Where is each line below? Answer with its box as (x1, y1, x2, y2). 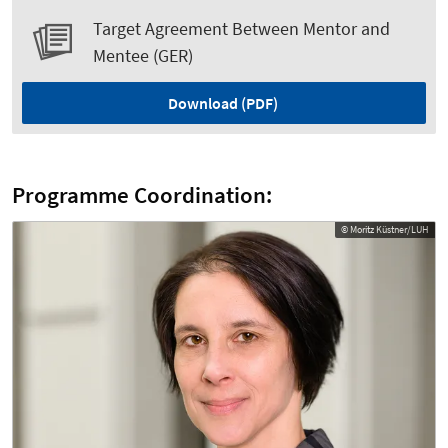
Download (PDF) (167, 93, 278, 114)
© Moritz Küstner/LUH (341, 223, 429, 237)
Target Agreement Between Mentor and (93, 17, 390, 41)
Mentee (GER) (93, 44, 193, 68)
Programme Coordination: (12, 181, 272, 210)
